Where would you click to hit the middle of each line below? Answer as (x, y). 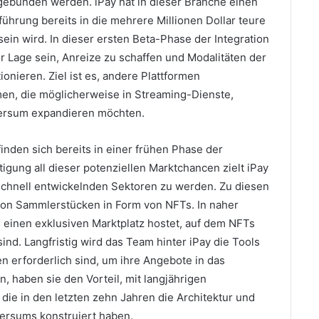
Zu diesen (244, 187)
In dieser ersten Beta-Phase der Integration (159, 39)
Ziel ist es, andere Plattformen (124, 76)
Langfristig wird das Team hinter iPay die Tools (142, 242)
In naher (218, 205)
